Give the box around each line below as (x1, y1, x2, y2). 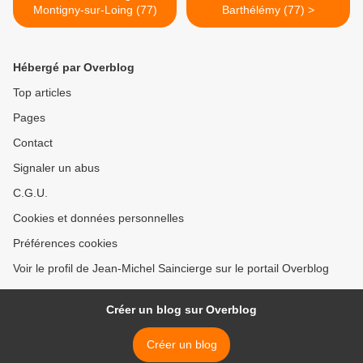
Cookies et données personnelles (13, 211, 184, 225)
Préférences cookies (13, 237, 117, 250)
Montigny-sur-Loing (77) (32, 3, 157, 17)
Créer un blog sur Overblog (106, 303, 257, 317)
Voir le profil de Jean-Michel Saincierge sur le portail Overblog (13, 262, 329, 275)
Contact (13, 136, 53, 150)
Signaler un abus (13, 161, 100, 175)
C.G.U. (13, 186, 48, 200)
